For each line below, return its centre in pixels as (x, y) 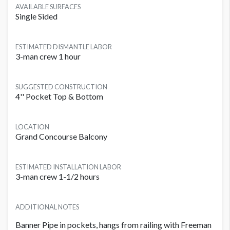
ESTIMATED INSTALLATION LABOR (68, 167)
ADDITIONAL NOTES (47, 207)
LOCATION (32, 127)
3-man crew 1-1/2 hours (57, 177)
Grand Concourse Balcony (61, 137)
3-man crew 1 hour (48, 56)
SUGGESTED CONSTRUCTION (61, 87)
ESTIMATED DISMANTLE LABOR (64, 47)
